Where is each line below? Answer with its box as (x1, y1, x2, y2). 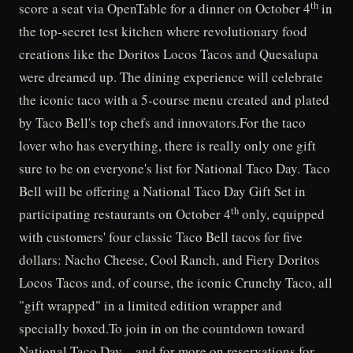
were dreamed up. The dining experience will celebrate (19, 68, 323, 86)
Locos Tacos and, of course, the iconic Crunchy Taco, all (19, 273, 333, 292)
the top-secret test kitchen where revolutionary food (19, 22, 307, 40)
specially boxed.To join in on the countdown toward (19, 319, 305, 337)
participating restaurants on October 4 (19, 205, 231, 223)
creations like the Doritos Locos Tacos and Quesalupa (19, 45, 318, 63)
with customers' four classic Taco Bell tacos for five (19, 228, 303, 246)
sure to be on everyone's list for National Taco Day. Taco (19, 159, 330, 177)
